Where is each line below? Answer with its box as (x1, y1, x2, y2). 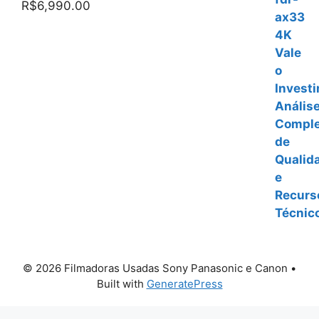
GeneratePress (146, 276, 223, 291)
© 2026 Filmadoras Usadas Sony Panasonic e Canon (23, 261, 288, 275)
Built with (96, 276, 147, 291)
